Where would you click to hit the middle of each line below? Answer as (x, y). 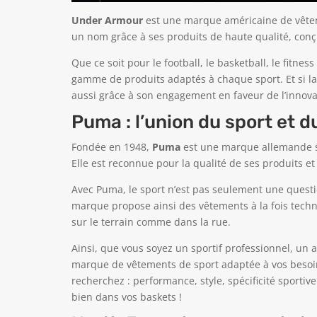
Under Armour (107, 20)
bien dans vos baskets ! (126, 296)
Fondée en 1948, (111, 146)
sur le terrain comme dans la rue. (151, 221)
